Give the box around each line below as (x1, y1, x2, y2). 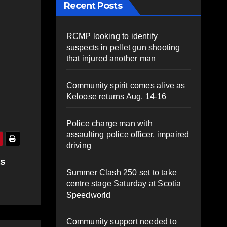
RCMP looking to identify (66, 31, 158, 41)
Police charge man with (66, 119, 153, 128)
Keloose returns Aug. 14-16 (66, 92, 167, 101)
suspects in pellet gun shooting (66, 43, 180, 52)
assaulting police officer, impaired (66, 130, 190, 139)
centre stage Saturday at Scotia (66, 179, 181, 188)
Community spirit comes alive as (66, 81, 185, 90)
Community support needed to (66, 217, 177, 226)
